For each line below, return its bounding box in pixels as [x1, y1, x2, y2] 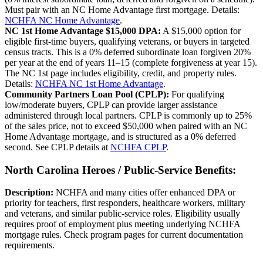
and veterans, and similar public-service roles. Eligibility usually [5, 208, 240, 219]
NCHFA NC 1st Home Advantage [35, 78, 163, 89]
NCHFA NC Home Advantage [5, 15, 120, 25]
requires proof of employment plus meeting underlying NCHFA [5, 219, 240, 230]
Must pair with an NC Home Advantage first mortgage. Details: [5, 4, 240, 15]
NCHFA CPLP [110, 141, 166, 152]
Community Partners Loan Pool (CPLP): [5, 89, 169, 99]
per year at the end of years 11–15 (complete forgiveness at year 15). [5, 57, 257, 68]
